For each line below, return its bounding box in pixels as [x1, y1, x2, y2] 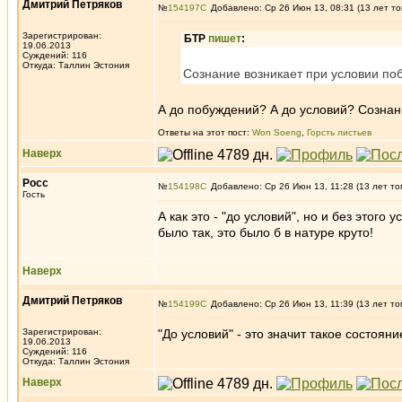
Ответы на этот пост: [158, 127, 252, 137]
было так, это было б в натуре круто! [158, 225, 373, 240]
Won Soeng [252, 127, 301, 137]
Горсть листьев [307, 127, 371, 137]
